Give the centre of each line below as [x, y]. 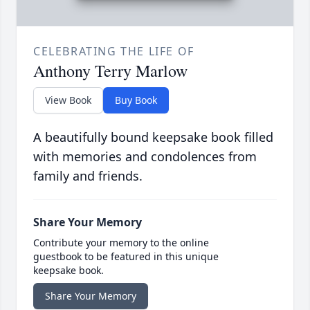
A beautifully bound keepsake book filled [153, 137]
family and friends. [88, 176]
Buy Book [136, 100]
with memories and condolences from [145, 157]
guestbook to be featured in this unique [126, 257]
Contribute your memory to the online [121, 243]
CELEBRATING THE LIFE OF [114, 52]
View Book [68, 100]
